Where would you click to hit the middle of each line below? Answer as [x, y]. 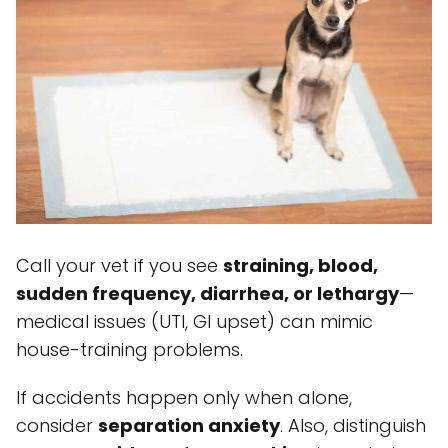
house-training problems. [129, 350]
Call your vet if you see [119, 266]
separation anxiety [189, 426]
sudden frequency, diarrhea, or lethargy [207, 294]
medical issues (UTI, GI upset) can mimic [194, 322]
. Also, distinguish [353, 426]
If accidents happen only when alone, [184, 398]
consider [57, 426]
